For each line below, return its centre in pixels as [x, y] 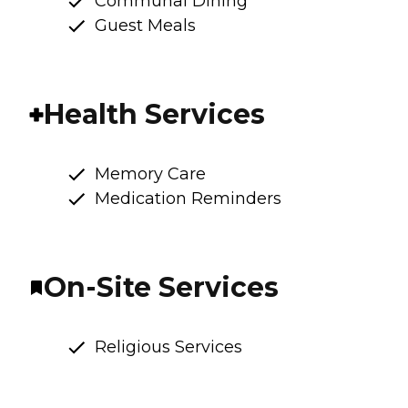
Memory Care [150, 173]
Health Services [154, 114]
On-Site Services [161, 287]
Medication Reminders [188, 198]
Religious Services [168, 347]
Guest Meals [145, 25]
